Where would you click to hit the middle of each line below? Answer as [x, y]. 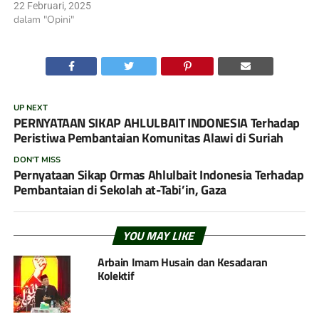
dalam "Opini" [43, 19]
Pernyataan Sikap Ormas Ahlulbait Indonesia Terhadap [158, 174]
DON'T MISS [37, 159]
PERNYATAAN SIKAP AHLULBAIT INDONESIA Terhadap [156, 122]
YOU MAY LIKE [159, 235]
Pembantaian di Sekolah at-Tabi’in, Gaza [122, 189]
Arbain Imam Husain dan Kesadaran [182, 262]
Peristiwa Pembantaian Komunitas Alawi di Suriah [148, 137]
